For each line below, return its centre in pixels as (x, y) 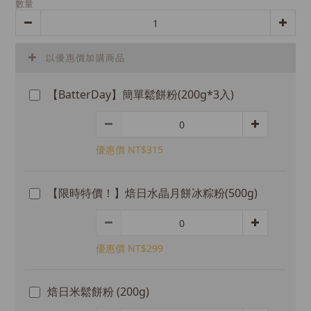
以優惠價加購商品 (86, 58)
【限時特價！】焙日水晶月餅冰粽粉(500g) (152, 193)
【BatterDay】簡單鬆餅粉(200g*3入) (141, 94)
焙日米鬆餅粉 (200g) (98, 292)
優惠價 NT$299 (129, 248)
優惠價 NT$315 (129, 150)
